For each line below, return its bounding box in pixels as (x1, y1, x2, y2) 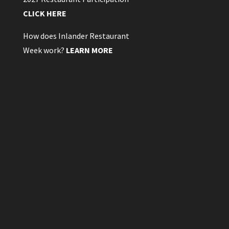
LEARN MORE (65, 44, 113, 55)
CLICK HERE (22, 8, 66, 18)
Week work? (22, 44, 66, 55)
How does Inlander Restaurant (22, 30, 129, 41)
